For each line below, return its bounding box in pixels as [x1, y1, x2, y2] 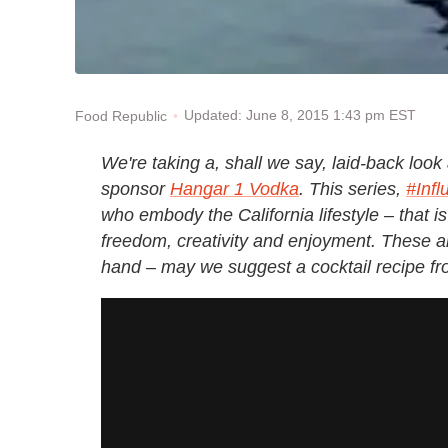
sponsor [101, 179, 170, 200]
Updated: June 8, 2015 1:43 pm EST [184, 107, 416, 124]
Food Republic [75, 107, 167, 124]
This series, [304, 179, 406, 200]
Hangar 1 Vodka [170, 179, 299, 200]
